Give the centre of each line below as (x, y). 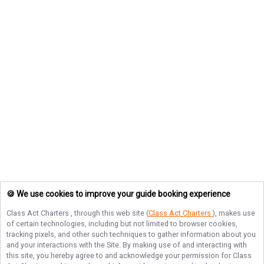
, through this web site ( (110, 213)
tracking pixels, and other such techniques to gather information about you (131, 234)
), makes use (234, 213)
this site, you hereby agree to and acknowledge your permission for (120, 255)
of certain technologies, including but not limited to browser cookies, (122, 224)
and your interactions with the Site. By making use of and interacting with (127, 245)
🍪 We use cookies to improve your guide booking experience (118, 194)
